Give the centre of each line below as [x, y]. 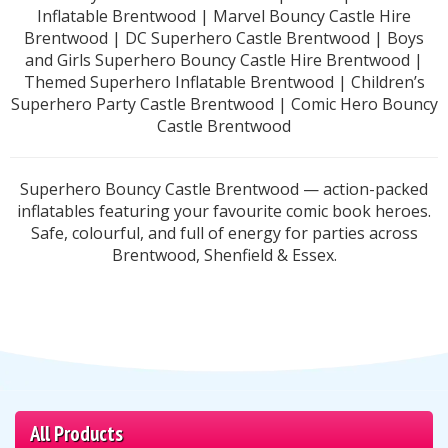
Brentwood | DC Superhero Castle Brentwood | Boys [224, 38]
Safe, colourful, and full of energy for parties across [224, 233]
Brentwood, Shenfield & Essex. [224, 255]
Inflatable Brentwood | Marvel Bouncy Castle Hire [224, 16]
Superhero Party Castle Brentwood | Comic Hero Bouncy [224, 104]
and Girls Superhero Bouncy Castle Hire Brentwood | [224, 60]
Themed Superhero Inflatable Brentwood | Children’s [224, 82]
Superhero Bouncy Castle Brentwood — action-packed [224, 189]
